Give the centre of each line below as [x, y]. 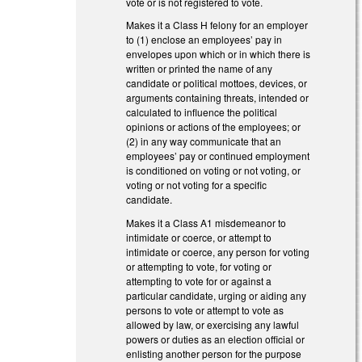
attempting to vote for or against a [199, 281]
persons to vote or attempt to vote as [205, 310]
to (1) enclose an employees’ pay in [204, 40]
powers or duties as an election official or [216, 339]
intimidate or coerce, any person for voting [218, 252]
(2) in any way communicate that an [204, 141]
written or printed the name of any [200, 69]
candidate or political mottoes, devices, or [217, 83]
